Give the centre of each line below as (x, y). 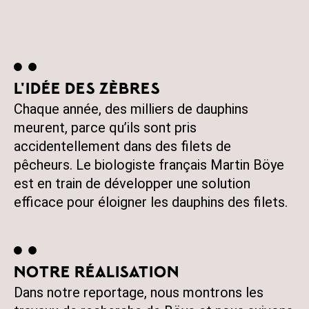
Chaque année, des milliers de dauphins (131, 109)
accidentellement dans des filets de (122, 146)
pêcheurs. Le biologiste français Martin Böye (149, 165)
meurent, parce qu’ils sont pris (105, 128)
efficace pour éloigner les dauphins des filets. (151, 202)
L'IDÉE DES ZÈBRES (87, 90)
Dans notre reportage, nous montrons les (139, 292)
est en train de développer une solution (132, 183)
